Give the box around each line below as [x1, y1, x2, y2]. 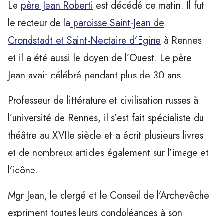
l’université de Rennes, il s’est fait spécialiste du [8, 110, 204, 125]
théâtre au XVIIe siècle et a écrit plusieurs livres [8, 128, 203, 142]
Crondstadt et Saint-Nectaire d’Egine [8, 33, 161, 47]
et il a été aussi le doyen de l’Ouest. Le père [8, 50, 192, 65]
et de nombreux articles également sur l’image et [8, 145, 209, 160]
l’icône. [8, 163, 38, 177]
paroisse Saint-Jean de [70, 15, 164, 30]
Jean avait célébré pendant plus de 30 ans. [8, 68, 184, 82]
